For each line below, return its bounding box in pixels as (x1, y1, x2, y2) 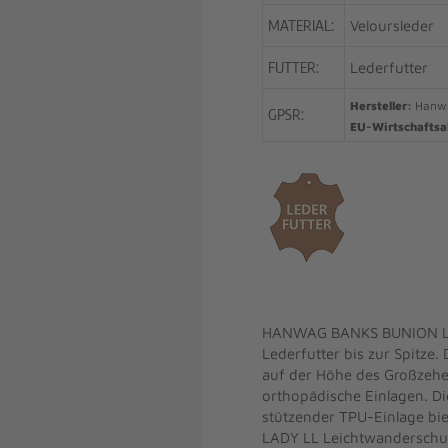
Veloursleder (350, 17, 434, 34)
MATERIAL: (268, 16, 334, 34)
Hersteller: (350, 98, 412, 113)
